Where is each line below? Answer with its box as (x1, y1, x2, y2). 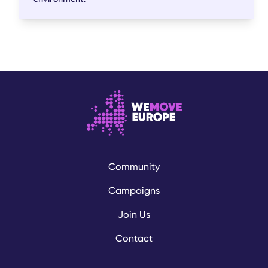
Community (108, 161, 160, 173)
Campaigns (108, 185, 160, 197)
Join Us (118, 209, 150, 221)
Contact (115, 233, 153, 245)
